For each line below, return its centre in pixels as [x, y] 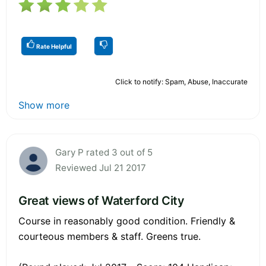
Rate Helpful [53, 46]
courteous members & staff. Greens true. [110, 236]
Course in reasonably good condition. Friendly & [127, 221]
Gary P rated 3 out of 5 [104, 152]
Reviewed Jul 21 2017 [101, 167]
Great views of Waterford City [102, 200]
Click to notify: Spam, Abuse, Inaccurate [181, 81]
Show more [44, 105]
